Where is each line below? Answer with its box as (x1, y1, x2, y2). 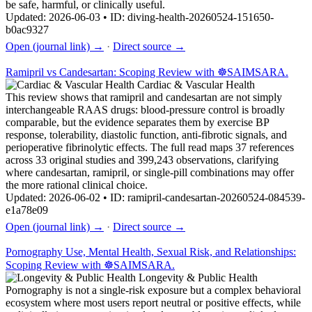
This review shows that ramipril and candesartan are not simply (6, 91, 282, 103)
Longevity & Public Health (139, 271, 258, 283)
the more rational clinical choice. (6, 178, 148, 191)
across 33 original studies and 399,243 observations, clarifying (6, 153, 279, 166)
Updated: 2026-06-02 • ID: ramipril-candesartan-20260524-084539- (6, 191, 305, 203)
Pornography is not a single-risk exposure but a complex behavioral (6, 283, 301, 296)
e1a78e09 (6, 203, 48, 216)
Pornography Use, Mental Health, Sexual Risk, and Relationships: (6, 245, 296, 258)
